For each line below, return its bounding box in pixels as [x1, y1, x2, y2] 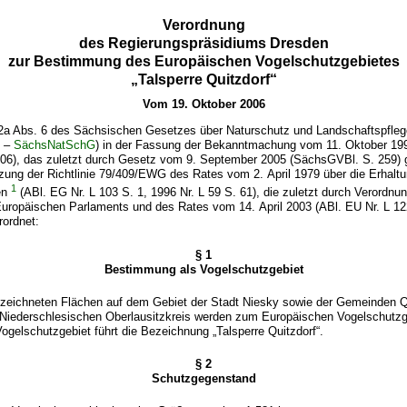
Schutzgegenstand [151, 371, 256, 385]
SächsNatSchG [14, 138, 96, 153]
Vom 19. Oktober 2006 [142, 96, 265, 111]
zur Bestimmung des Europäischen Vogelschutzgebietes [7, 53, 400, 69]
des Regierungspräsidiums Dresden [78, 35, 329, 51]
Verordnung [162, 16, 245, 33]
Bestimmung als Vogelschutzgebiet [104, 262, 303, 276]
